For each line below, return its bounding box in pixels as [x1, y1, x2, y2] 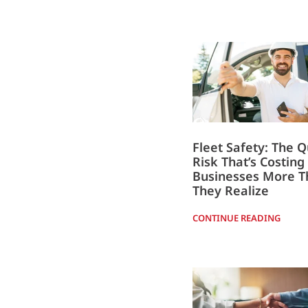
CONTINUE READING [192, 211, 280, 224]
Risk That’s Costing [192, 153, 305, 170]
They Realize [192, 181, 269, 199]
